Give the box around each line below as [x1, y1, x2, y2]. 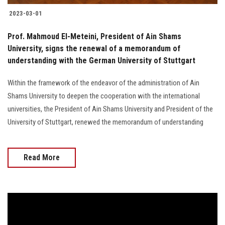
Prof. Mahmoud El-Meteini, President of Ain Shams [8, 31, 181, 41]
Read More [24, 152, 60, 162]
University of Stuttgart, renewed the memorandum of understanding [8, 117, 203, 127]
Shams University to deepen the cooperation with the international [8, 91, 200, 100]
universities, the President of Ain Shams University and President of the [8, 104, 213, 114]
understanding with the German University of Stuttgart [8, 55, 195, 65]
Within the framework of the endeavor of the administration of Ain [8, 78, 199, 87]
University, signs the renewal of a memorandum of [8, 43, 180, 53]
